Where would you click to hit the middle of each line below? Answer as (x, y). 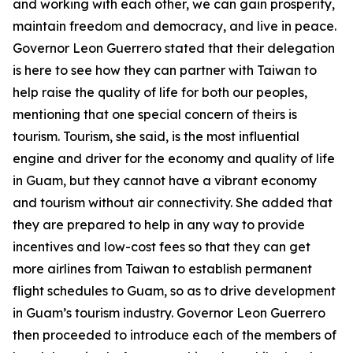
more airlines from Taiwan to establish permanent (162, 269)
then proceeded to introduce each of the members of (175, 335)
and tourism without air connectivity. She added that (173, 203)
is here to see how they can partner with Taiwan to (165, 70)
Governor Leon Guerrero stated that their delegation (174, 48)
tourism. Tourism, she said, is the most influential (156, 136)
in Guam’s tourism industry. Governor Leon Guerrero (169, 313)
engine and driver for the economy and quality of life (174, 158)
